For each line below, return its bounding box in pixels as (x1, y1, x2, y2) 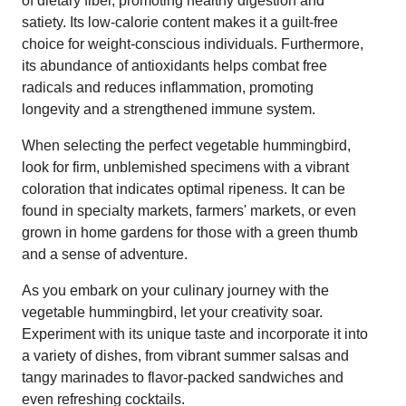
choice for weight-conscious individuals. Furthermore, (22, 35, 363, 52)
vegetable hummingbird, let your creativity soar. (22, 304, 323, 320)
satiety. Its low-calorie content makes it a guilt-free (22, 14, 338, 30)
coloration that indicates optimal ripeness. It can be (22, 180, 345, 197)
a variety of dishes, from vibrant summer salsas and (22, 347, 349, 363)
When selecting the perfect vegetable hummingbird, (22, 137, 351, 153)
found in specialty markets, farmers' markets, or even (22, 202, 356, 218)
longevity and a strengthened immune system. (22, 101, 315, 117)
